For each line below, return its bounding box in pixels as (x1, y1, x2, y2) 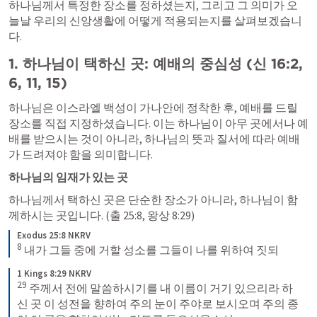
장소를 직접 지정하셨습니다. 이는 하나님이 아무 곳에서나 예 (8, 115, 309, 130)
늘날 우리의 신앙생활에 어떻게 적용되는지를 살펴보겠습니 (8, 13, 302, 28)
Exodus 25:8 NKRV (17, 229, 91, 241)
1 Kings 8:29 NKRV (17, 267, 91, 279)
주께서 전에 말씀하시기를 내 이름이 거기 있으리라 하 (27, 281, 293, 296)
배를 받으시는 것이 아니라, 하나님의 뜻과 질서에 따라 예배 (8, 131, 300, 146)
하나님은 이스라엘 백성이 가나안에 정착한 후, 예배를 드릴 (8, 100, 298, 115)
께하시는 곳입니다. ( (8, 207, 110, 222)
